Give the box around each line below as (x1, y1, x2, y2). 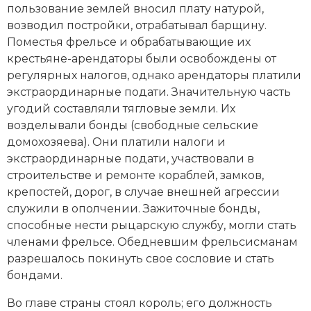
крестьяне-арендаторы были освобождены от (7, 51, 276, 65)
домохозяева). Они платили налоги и (7, 135, 226, 149)
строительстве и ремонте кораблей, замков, (7, 168, 264, 182)
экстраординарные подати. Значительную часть (7, 85, 291, 99)
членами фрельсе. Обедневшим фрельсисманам (7, 235, 298, 249)
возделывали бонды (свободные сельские (7, 118, 258, 132)
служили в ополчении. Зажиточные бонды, (7, 201, 260, 215)
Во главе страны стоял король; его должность (7, 296, 272, 310)
